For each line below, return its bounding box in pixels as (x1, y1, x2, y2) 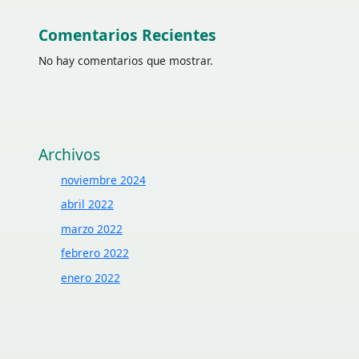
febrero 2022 (60, 245, 129, 261)
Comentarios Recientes (38, 25, 217, 46)
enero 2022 (60, 269, 120, 285)
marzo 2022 (60, 220, 123, 236)
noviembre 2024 (60, 171, 146, 188)
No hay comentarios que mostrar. (38, 53, 214, 69)
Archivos (38, 144, 101, 166)
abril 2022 (60, 196, 114, 212)
